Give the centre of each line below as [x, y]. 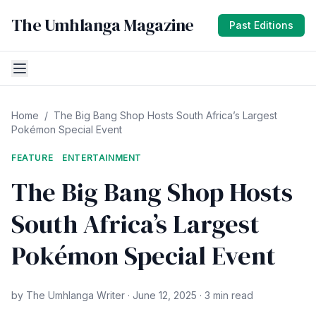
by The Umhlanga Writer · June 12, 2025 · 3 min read [132, 295]
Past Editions [261, 25]
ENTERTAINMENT [102, 158]
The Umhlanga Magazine [103, 25]
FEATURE [32, 158]
